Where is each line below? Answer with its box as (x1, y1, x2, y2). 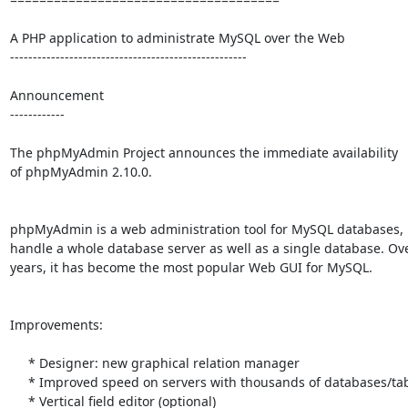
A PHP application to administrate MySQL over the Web (9, 28, 345, 46)
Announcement (9, 86, 104, 104)
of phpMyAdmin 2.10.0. (9, 162, 152, 180)
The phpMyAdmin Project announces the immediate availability (9, 143, 398, 161)
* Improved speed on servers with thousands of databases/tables (9, 372, 28, 391)
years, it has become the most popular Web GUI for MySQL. (9, 258, 372, 276)
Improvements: (9, 315, 103, 333)
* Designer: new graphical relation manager (9, 353, 28, 372)
